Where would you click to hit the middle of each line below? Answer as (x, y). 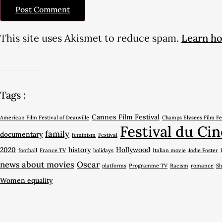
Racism (179, 165)
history (80, 149)
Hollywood (133, 149)
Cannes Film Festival (126, 117)
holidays (103, 150)
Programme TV (148, 165)
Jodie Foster (203, 150)
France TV (53, 150)
